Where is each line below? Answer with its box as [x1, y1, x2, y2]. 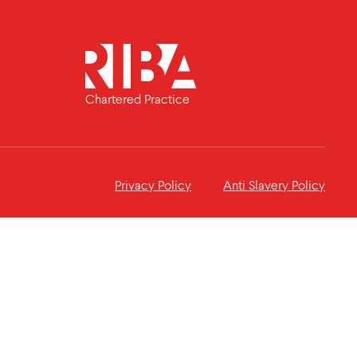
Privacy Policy [115, 178, 191, 194]
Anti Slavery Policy [223, 178, 325, 194]
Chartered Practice [85, 92, 190, 108]
